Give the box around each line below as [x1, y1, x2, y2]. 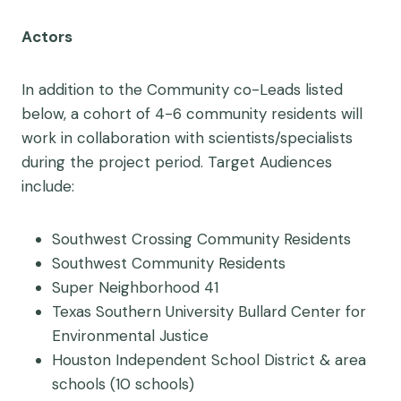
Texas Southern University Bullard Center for [52, 302, 366, 321]
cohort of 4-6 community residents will [83, 104, 363, 124]
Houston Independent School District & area [52, 350, 366, 370]
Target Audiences [208, 152, 332, 172]
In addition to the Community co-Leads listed [21, 80, 343, 99]
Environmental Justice [52, 326, 209, 346]
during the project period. [21, 152, 208, 172]
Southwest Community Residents [52, 253, 286, 273]
